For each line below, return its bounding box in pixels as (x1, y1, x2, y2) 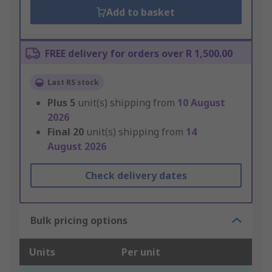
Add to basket (106, 5, 175, 19)
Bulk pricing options (30, 214, 127, 228)
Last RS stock (47, 77, 99, 88)
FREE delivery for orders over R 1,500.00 (45, 47, 233, 61)
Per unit (121, 245, 160, 259)
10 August (177, 96, 225, 110)
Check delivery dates (84, 169, 187, 183)
